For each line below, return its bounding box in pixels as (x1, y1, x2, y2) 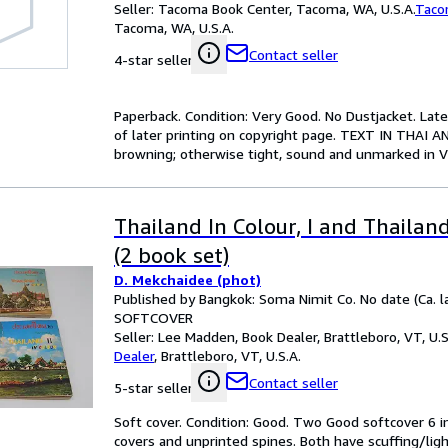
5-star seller (114, 379, 193, 396)
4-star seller (114, 51, 193, 68)
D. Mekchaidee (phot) (114, 271, 261, 288)
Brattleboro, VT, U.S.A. (161, 347, 301, 364)
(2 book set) (114, 243, 229, 268)
